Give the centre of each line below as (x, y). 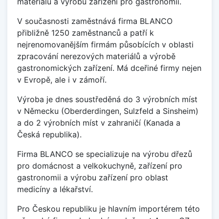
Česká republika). (49, 134)
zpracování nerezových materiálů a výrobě (96, 56)
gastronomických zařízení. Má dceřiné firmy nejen (109, 68)
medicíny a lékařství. (55, 189)
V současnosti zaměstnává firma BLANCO (95, 21)
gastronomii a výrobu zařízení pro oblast (93, 177)
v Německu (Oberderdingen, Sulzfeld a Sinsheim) (108, 111)
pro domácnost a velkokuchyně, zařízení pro (100, 165)
